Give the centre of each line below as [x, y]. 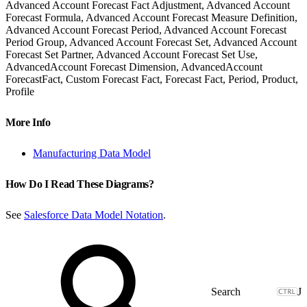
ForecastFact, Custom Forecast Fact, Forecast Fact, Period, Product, [152, 79]
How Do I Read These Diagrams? [81, 184]
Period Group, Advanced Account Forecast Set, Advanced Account [151, 42]
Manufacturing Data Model [92, 153]
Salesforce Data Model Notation [94, 214]
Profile [20, 91]
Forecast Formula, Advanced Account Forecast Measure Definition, [151, 17]
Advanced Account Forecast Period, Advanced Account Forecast [146, 29]
